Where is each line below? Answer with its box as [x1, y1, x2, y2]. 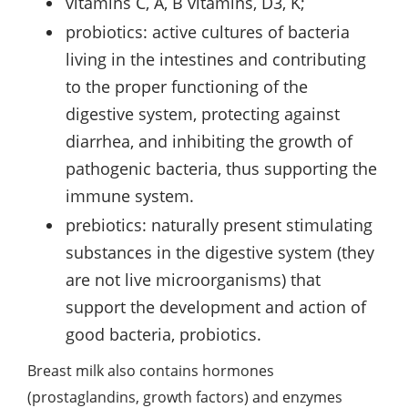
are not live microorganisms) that [66, 269, 321, 291]
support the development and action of [66, 296, 366, 319]
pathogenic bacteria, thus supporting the [66, 158, 377, 180]
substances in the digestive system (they [66, 241, 374, 264]
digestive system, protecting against [66, 103, 340, 126]
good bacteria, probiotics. [66, 323, 261, 346]
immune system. [66, 185, 194, 208]
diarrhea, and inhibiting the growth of [66, 130, 352, 153]
